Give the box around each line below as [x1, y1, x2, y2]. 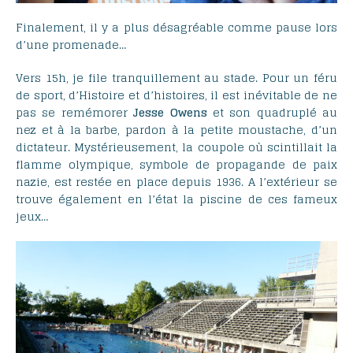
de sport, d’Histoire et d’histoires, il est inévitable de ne [16, 85, 337, 106]
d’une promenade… [16, 35, 126, 55]
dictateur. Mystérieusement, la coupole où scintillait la [16, 137, 337, 158]
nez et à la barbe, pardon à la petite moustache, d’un [16, 120, 337, 140]
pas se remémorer [16, 102, 134, 123]
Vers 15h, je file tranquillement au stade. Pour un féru [16, 68, 337, 88]
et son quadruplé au [206, 102, 337, 123]
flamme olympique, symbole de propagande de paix [16, 154, 337, 175]
